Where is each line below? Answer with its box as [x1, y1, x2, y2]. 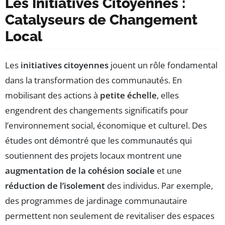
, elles [157, 89, 179, 101]
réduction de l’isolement [5, 180, 105, 192]
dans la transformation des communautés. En [5, 74, 182, 86]
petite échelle [100, 89, 157, 101]
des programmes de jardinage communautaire [5, 195, 187, 207]
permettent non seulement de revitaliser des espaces [5, 210, 214, 222]
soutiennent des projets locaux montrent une [5, 150, 182, 162]
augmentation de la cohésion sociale [5, 165, 155, 177]
